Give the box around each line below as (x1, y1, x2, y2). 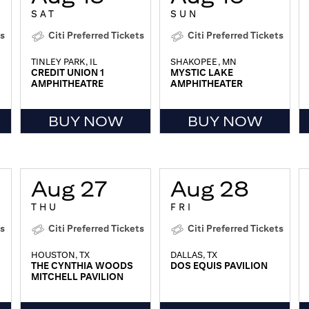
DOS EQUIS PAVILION (170, 260, 268, 272)
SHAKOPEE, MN (170, 57, 237, 68)
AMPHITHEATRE (31, 78, 103, 90)
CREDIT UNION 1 (31, 67, 104, 79)
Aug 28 (170, 176, 249, 202)
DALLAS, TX (170, 250, 217, 261)
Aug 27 (31, 176, 107, 202)
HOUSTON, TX (31, 250, 90, 261)
